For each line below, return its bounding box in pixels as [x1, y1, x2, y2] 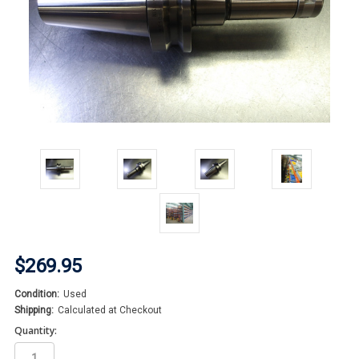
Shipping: [14, 304, 54, 316]
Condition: [14, 288, 59, 300]
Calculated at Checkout [58, 304, 162, 316]
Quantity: [14, 324, 57, 338]
